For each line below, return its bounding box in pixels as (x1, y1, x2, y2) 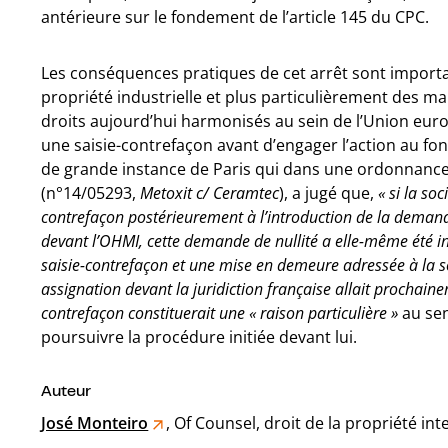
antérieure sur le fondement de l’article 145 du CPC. (41, 6, 430, 28)
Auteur (41, 380, 92, 400)
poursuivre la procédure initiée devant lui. (41, 326, 358, 348)
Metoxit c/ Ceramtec (140, 182, 280, 204)
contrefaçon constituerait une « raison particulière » (41, 302, 399, 324)
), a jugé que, (279, 182, 379, 204)
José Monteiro (41, 412, 149, 434)
